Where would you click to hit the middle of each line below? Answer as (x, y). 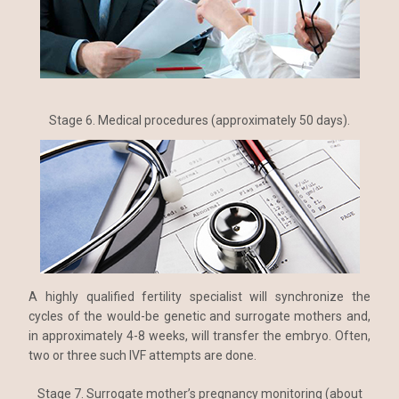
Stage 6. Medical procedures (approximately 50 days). (199, 121)
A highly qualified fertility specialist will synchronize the (199, 297)
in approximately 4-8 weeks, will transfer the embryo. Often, (199, 336)
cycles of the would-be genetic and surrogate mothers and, (199, 317)
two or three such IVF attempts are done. (143, 356)
